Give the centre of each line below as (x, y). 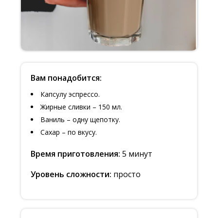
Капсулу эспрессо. (70, 94)
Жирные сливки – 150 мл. (81, 107)
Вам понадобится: (66, 78)
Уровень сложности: (72, 174)
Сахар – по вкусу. (68, 132)
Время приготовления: (76, 154)
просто (127, 174)
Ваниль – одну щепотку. (80, 119)
